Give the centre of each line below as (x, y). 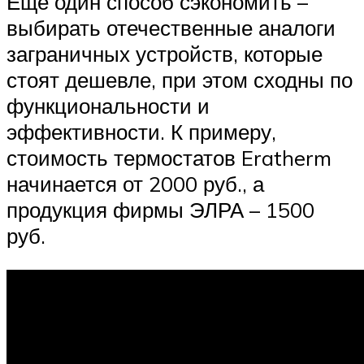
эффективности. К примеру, (141, 131)
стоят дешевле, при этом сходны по (180, 79)
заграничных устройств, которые (165, 53)
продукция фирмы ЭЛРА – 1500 (160, 209)
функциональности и (108, 105)
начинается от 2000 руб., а (135, 183)
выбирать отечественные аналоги (171, 27)
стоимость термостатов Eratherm (169, 157)
